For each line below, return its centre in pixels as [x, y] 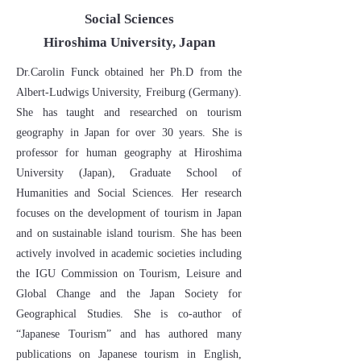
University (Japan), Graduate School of [129, 173]
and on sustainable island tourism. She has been [129, 233]
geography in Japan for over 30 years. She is [129, 133]
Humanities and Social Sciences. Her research [129, 193]
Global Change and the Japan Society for [129, 294]
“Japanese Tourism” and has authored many [129, 334]
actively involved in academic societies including [129, 253]
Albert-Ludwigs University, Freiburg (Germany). [129, 92]
